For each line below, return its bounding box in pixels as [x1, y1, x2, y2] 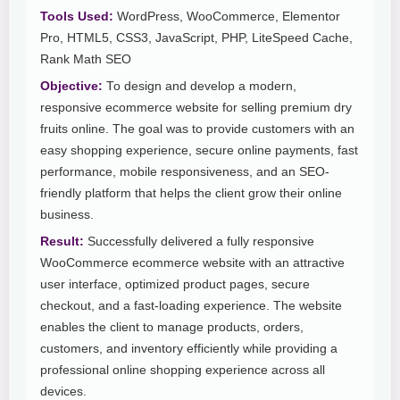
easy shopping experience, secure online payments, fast [40, 144, 358, 158]
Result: [40, 235, 84, 249]
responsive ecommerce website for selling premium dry [40, 101, 352, 115]
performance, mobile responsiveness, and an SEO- [40, 165, 329, 179]
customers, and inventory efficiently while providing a [40, 342, 337, 356]
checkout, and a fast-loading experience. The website [40, 299, 342, 313]
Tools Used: [40, 10, 113, 24]
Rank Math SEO [40, 53, 131, 67]
